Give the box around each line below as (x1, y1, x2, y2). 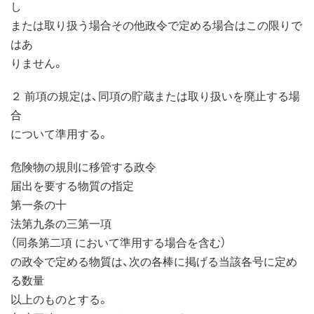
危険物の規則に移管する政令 (11, 157, 156, 175)
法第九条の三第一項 (11, 214, 111, 231)
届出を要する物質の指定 (11, 176, 134, 193)
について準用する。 (11, 124, 109, 142)
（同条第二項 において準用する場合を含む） (11, 233, 226, 250)
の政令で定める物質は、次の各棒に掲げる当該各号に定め (11, 252, 297, 269)
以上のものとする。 (11, 289, 109, 307)
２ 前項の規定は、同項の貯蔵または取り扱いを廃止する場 (11, 86, 300, 104)
